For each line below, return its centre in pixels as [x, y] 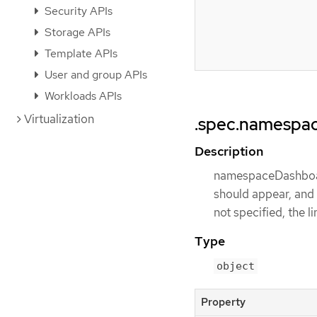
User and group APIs [94, 75]
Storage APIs [76, 32]
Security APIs [77, 11]
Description [229, 151]
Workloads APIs [82, 96]
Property [223, 302]
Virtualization [59, 119]
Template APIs [80, 53]
